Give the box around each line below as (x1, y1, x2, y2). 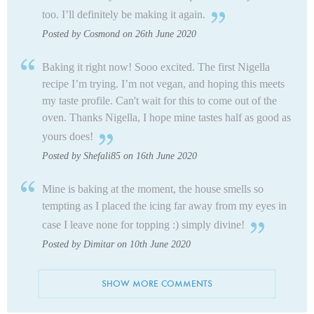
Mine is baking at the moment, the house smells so (42, 182, 264, 195)
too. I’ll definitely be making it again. (42, 8, 205, 20)
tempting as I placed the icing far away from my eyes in (42, 199, 287, 212)
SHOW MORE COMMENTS (102, 277, 212, 289)
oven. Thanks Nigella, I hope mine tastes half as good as (42, 111, 291, 123)
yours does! (42, 130, 93, 142)
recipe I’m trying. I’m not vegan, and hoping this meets (42, 77, 285, 90)
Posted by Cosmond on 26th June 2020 (42, 28, 196, 39)
